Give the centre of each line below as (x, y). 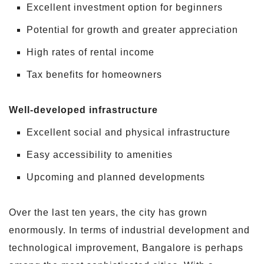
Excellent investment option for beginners (125, 8)
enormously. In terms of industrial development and (129, 230)
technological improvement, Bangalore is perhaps (126, 248)
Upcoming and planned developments (116, 177)
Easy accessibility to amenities (100, 155)
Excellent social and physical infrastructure (128, 133)
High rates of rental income (90, 52)
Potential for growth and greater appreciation (132, 30)
